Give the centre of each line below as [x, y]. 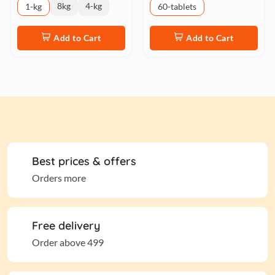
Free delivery [66, 226]
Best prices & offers [84, 161]
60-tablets [177, 6]
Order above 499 [68, 242]
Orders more [59, 178]
